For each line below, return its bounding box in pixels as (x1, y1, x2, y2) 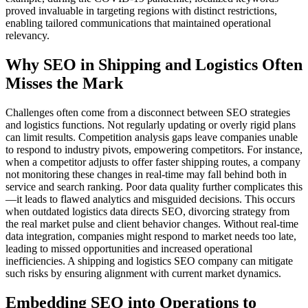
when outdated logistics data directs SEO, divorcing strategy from (5, 205, 289, 217)
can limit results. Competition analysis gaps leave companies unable (5, 131, 298, 143)
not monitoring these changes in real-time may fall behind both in (5, 168, 287, 180)
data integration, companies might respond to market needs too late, (5, 230, 296, 242)
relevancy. (5, 30, 49, 42)
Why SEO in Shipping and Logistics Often (5, 55, 302, 74)
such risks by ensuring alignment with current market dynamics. (5, 267, 281, 279)
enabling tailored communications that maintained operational (5, 17, 271, 30)
